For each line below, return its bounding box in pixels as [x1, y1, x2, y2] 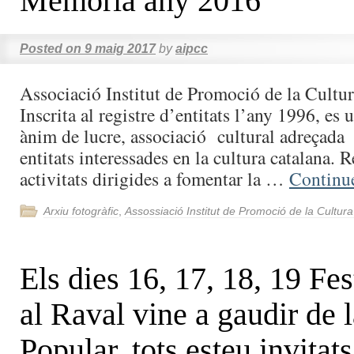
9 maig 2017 [85, 42, 156, 55]
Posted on [20, 42, 81, 55]
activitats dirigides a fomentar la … [20, 166, 289, 191]
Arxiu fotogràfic [43, 205, 119, 217]
